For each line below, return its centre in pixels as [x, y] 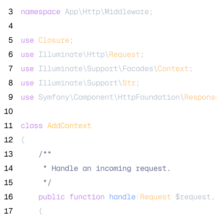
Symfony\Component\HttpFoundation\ [109, 97]
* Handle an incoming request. [96, 168]
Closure [54, 40]
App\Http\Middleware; [107, 11]
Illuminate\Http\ [71, 54]
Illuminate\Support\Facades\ [96, 68]
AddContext [69, 125]
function [87, 196]
